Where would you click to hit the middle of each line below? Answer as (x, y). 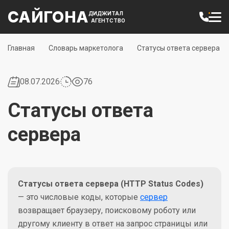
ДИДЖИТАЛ (106, 13)
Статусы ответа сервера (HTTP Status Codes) (111, 184)
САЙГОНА (48, 17)
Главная (21, 48)
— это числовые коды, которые (79, 197)
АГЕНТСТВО (108, 20)
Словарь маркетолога (86, 48)
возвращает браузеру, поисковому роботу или (107, 210)
